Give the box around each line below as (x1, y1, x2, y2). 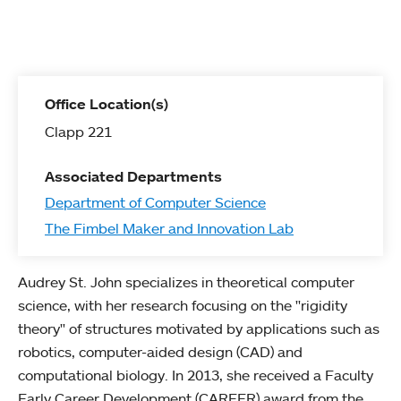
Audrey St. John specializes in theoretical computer (18, 273, 354, 291)
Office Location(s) (45, 95, 168, 113)
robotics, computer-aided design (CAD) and (18, 343, 303, 361)
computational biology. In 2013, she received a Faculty (18, 366, 373, 384)
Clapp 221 (45, 123, 112, 141)
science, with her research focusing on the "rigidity (18, 296, 347, 314)
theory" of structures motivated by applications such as (18, 320, 380, 337)
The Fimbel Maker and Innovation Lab (45, 219, 294, 237)
